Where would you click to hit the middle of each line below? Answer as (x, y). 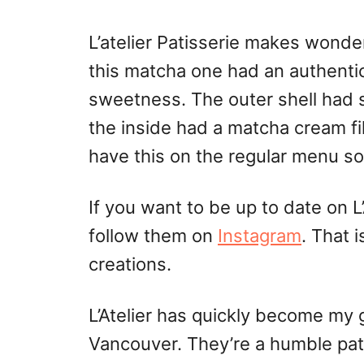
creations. (130, 264)
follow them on (153, 236)
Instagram (260, 236)
